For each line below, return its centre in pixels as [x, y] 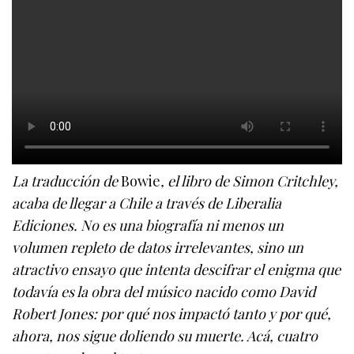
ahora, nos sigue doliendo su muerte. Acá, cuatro [165, 336]
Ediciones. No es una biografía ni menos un [148, 226]
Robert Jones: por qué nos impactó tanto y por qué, [172, 314]
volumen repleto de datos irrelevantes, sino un [158, 248]
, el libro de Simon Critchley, [250, 181]
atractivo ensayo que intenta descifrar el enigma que [177, 270]
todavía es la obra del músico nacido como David [164, 292]
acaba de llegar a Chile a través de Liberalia [147, 203]
